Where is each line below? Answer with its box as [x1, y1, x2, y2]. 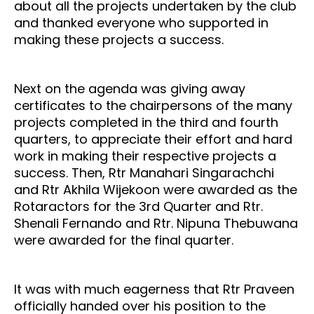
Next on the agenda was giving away [14, 80, 245, 98]
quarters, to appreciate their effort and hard [14, 130, 292, 149]
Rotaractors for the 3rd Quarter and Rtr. [14, 198, 263, 216]
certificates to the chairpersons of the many [14, 97, 292, 115]
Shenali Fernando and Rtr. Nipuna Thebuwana [14, 214, 298, 233]
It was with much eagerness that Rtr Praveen [14, 280, 294, 299]
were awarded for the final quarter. [14, 231, 233, 250]
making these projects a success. [14, 31, 224, 49]
